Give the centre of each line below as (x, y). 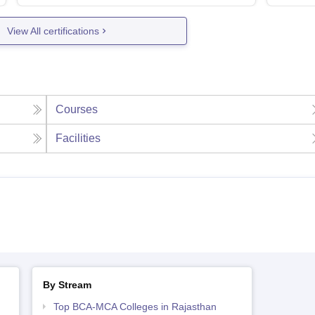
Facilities (78, 139)
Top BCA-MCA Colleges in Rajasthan (135, 307)
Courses (77, 110)
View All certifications (53, 31)
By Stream (67, 285)
